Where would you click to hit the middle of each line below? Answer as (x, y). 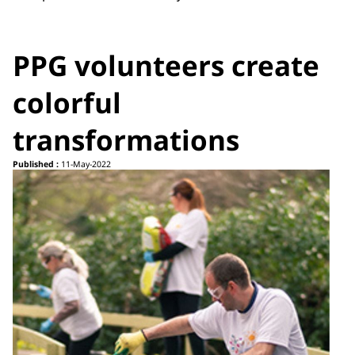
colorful (67, 103)
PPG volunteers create (166, 66)
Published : (36, 164)
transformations (126, 140)
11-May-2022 (85, 164)
